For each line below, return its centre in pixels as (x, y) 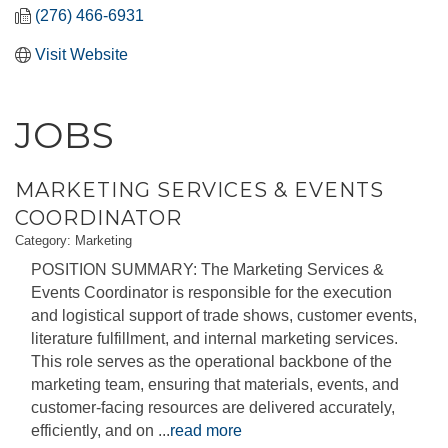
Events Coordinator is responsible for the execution (211, 293)
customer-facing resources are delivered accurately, (213, 408)
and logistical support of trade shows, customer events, (224, 316)
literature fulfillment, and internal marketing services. (214, 339)
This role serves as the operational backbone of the (211, 362)
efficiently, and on (94, 431)
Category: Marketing (73, 241)
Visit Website (81, 55)
